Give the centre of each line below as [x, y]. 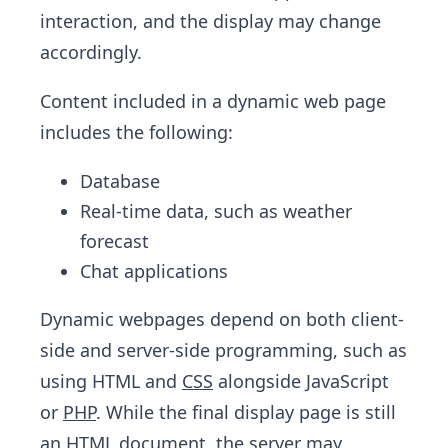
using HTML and [111, 380]
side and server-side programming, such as [223, 349]
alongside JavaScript [301, 380]
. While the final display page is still [246, 411]
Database [120, 180]
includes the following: [136, 131]
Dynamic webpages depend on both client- [222, 318]
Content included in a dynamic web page [213, 100]
